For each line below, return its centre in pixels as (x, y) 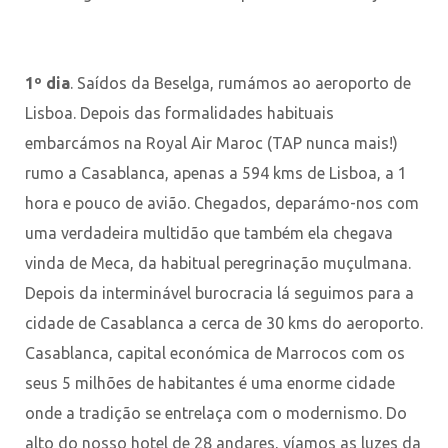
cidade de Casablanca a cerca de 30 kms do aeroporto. (224, 322)
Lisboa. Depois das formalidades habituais (179, 112)
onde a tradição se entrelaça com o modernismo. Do (216, 412)
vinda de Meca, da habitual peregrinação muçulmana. (218, 262)
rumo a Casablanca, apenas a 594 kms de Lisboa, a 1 (216, 172)
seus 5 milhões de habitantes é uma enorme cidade (210, 382)
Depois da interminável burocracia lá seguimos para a (219, 292)
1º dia (47, 82)
